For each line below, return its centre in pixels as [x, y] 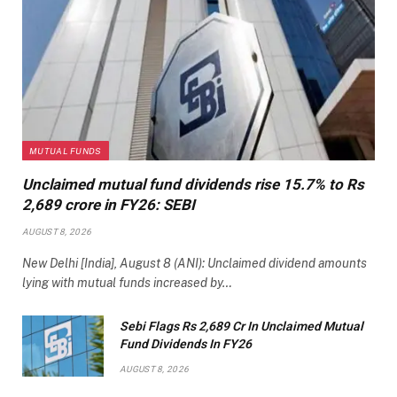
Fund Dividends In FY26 [186, 343]
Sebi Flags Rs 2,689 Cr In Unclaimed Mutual [241, 326]
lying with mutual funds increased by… [127, 282]
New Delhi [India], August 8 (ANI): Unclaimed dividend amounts [195, 263]
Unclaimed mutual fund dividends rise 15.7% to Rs [193, 184]
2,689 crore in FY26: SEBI [109, 204]
